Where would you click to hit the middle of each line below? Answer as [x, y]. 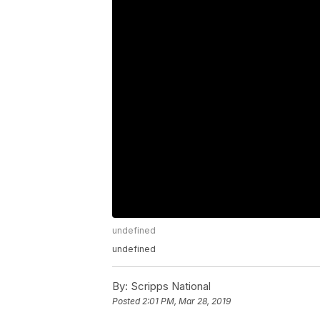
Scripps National [169, 286]
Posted [127, 301]
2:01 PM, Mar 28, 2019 [186, 301]
